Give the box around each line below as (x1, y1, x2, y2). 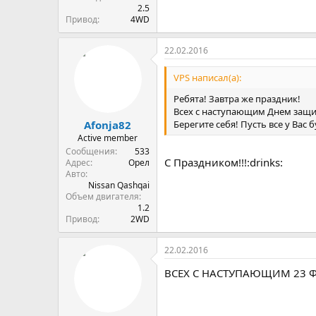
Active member (78, 132, 138, 144)
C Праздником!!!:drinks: (164, 155, 283, 169)
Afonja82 (84, 118, 131, 132)
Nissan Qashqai (88, 179, 150, 191)
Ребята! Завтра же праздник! (174, 92, 300, 105)
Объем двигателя (66, 190, 139, 202)
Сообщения (66, 145, 115, 157)
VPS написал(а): (174, 71, 241, 84)
